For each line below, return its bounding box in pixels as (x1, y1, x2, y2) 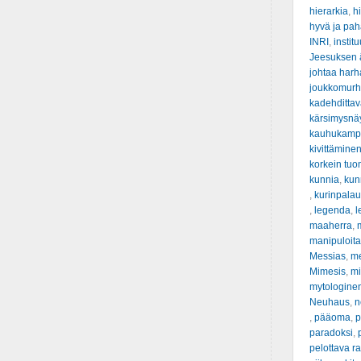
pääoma (313, 312, 351, 323)
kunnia (309, 174, 339, 185)
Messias (309, 251, 346, 262)
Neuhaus (309, 297, 350, 308)
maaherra (309, 220, 352, 231)
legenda (313, 205, 351, 216)
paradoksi (309, 327, 353, 338)
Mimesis (309, 266, 346, 277)
